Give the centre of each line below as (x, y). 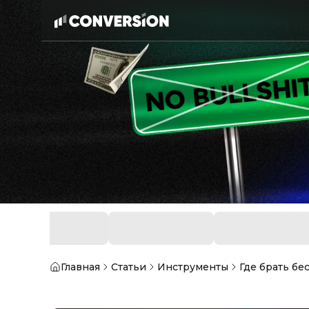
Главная (80, 267)
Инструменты (193, 267)
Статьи (129, 267)
